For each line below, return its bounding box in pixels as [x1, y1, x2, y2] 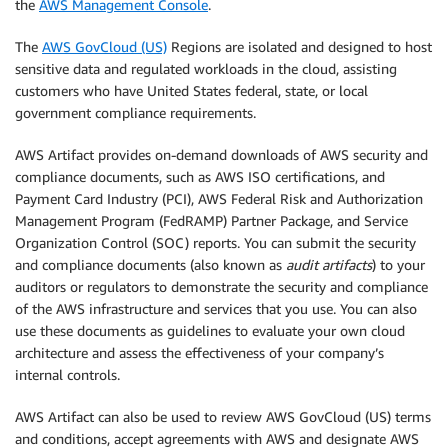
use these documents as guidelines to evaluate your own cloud [15, 322, 405, 339]
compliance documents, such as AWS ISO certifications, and [15, 168, 385, 185]
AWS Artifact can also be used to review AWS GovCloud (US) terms [15, 408, 431, 425]
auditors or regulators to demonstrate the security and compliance [15, 278, 428, 295]
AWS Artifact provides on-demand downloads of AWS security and [15, 146, 428, 163]
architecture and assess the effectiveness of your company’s [15, 344, 384, 361]
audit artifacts [286, 256, 372, 273]
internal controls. [15, 366, 120, 383]
